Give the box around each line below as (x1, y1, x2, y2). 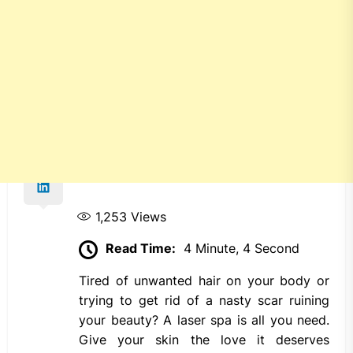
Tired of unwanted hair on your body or (79, 273, 329, 289)
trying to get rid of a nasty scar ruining (79, 292, 329, 309)
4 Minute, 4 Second (184, 240, 299, 257)
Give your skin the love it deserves (79, 332, 329, 348)
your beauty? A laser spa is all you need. (79, 312, 329, 329)
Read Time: (106, 240, 176, 257)
